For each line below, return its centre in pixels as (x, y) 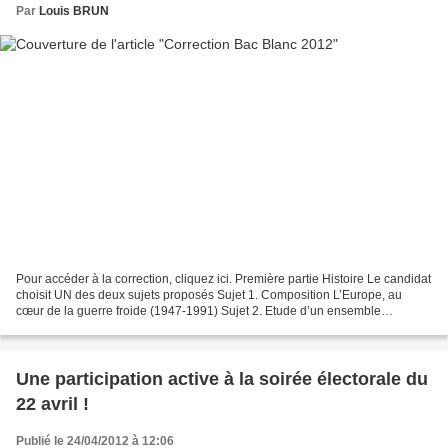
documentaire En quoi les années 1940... (127, 326)
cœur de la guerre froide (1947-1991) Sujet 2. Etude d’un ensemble (198, 310)
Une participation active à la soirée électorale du (222, 378)
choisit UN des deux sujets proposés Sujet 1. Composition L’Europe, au (209, 294)
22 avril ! (52, 403)
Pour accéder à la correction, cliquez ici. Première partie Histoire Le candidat (223, 278)
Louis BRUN (74, 11)
